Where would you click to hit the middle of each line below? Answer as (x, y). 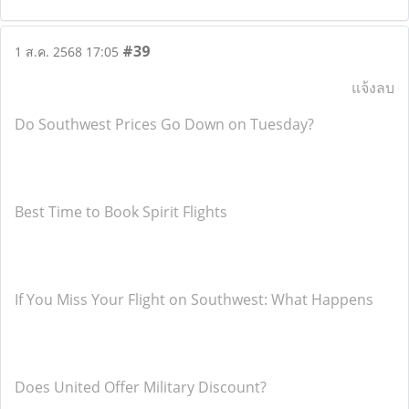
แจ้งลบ (373, 88)
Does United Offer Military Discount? (141, 387)
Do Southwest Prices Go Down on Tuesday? (164, 124)
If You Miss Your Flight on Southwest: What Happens (194, 299)
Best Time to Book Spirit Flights (121, 212)
